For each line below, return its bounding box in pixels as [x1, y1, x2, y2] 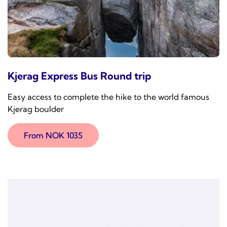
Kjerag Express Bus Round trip [8, 69, 151, 82]
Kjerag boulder [8, 104, 64, 114]
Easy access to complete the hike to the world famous [8, 92, 209, 102]
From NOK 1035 [24, 130, 83, 140]
